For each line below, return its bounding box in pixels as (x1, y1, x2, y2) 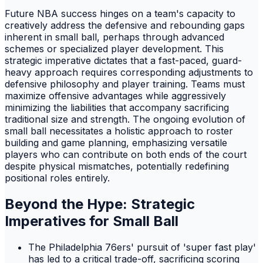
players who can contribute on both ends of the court (5, 149, 247, 161)
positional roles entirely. (5, 172, 110, 184)
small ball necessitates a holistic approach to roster (5, 125, 233, 137)
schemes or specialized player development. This (5, 43, 224, 55)
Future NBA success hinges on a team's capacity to (5, 8, 235, 20)
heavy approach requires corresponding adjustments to (5, 66, 253, 79)
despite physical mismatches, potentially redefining (5, 160, 229, 173)
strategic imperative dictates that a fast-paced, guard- (5, 55, 242, 67)
